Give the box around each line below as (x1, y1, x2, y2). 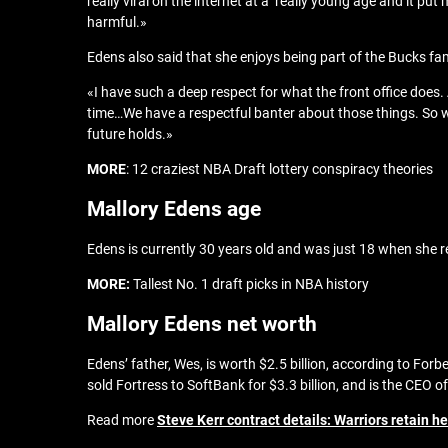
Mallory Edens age (87, 197, 261, 221)
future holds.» (87, 126, 173, 142)
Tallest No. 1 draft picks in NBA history (130, 276, 369, 292)
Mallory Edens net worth (87, 312, 317, 336)
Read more (87, 412, 157, 428)
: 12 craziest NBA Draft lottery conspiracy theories (126, 161, 433, 177)
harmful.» (87, 14, 147, 30)
